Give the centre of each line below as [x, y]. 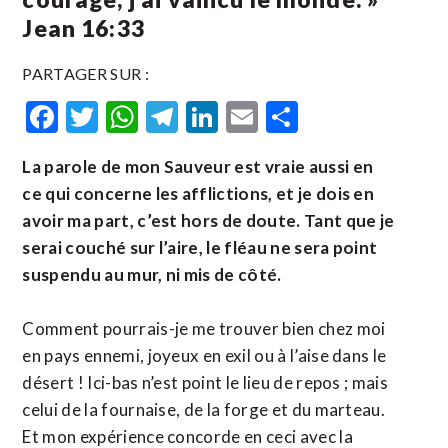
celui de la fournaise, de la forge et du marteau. [204, 409]
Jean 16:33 [83, 28]
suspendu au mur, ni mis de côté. [152, 274]
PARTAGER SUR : [85, 73]
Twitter [151, 116]
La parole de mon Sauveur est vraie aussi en [198, 166]
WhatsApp [213, 116]
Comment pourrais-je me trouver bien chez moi [204, 328]
